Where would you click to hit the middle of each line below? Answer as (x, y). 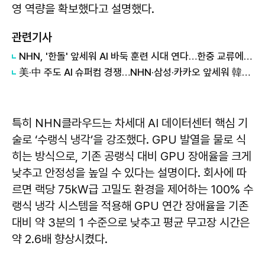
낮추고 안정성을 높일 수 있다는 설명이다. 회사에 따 (129, 173)
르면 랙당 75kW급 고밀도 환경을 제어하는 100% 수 (132, 189)
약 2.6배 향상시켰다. (60, 239)
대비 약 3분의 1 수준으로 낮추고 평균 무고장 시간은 (131, 222)
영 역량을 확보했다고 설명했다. (83, 9)
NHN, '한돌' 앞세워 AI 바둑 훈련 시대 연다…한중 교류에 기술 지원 (248, 56)
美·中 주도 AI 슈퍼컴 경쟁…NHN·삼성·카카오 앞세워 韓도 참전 (246, 72)
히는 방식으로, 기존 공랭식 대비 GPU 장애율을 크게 (132, 156)
